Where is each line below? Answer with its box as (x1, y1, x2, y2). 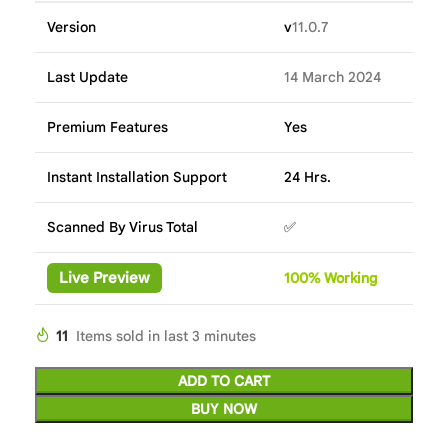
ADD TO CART (178, 372, 270, 391)
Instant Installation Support (47, 168, 227, 187)
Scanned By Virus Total (47, 218, 198, 237)
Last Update (47, 68, 128, 87)
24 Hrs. (284, 168, 331, 187)
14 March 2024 (284, 68, 381, 87)
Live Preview (59, 269, 150, 288)
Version (47, 18, 96, 37)
